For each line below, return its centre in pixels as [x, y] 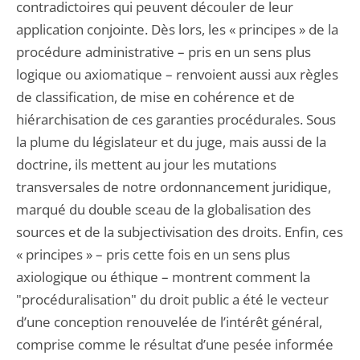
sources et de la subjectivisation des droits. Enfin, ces [180, 232]
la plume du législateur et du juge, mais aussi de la [171, 142]
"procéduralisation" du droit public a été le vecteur [172, 299]
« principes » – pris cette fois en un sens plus [153, 254]
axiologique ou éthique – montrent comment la [163, 277]
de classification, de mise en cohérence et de [155, 97]
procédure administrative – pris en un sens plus [164, 52]
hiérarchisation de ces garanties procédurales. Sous [176, 119]
